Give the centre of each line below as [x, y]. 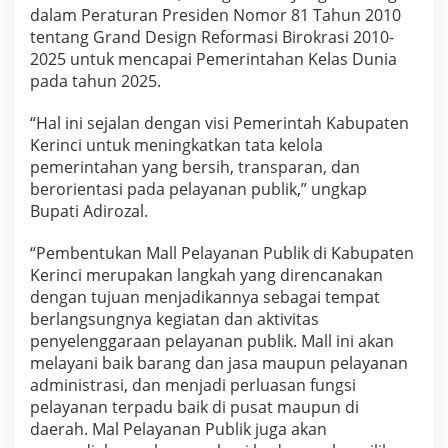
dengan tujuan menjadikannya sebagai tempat [205, 297]
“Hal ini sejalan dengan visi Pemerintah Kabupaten [219, 123]
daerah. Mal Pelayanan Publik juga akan [178, 429]
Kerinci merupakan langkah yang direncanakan [206, 275]
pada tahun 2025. [95, 81]
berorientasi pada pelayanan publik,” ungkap [198, 189]
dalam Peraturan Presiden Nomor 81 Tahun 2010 [215, 15]
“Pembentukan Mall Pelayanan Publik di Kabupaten [222, 253]
